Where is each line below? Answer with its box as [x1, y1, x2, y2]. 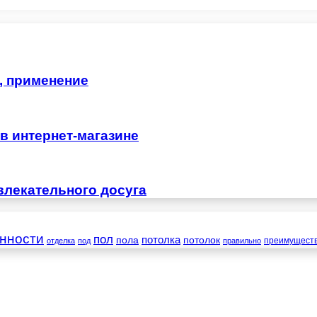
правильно [223, 236, 261, 246]
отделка [47, 236, 75, 246]
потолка [142, 234, 180, 246]
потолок [183, 234, 220, 246]
